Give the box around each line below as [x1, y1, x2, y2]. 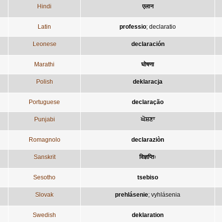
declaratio [149, 23, 176, 30]
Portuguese [29, 98, 60, 106]
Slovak [35, 191, 54, 198]
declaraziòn [131, 136, 164, 143]
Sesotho [33, 173, 55, 181]
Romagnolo [28, 136, 60, 143]
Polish [36, 78, 53, 85]
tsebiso [137, 173, 158, 181]
